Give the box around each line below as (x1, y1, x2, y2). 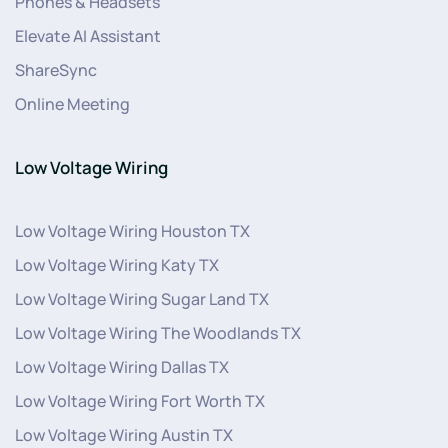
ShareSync (15, 59, 97, 82)
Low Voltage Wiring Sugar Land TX (15, 288, 269, 311)
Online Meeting (15, 93, 130, 116)
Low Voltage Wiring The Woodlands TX (15, 322, 301, 345)
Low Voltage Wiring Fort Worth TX (15, 390, 265, 413)
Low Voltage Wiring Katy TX (15, 254, 219, 277)
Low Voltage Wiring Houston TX (15, 220, 250, 243)
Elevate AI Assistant (15, 25, 161, 48)
